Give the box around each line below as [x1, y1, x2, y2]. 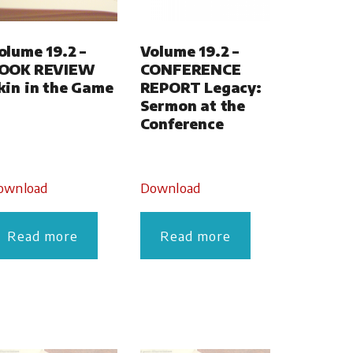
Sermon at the [139, 96, 246, 114]
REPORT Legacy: [139, 78, 262, 96]
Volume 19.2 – [139, 42, 240, 60]
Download [139, 179, 201, 196]
